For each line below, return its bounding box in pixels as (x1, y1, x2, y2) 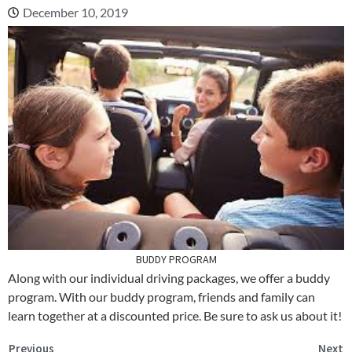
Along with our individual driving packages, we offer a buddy (8, 269, 330, 285)
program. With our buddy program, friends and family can (8, 288, 315, 304)
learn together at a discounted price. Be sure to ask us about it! (8, 307, 342, 323)
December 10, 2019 (23, 5, 128, 20)
